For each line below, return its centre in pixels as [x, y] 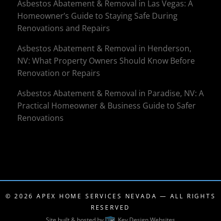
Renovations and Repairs [64, 28]
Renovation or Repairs [59, 73]
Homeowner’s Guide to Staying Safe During [97, 16]
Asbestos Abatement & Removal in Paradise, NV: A [110, 93]
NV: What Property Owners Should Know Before [106, 61]
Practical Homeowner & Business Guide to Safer [107, 106]
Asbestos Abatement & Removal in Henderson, [104, 49]
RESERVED [110, 207]
